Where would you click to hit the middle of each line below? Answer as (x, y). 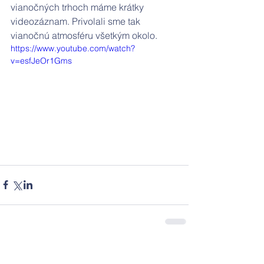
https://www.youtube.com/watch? (73, 48)
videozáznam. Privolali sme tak (77, 21)
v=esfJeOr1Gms (41, 61)
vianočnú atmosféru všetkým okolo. (84, 35)
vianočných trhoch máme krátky (78, 7)
